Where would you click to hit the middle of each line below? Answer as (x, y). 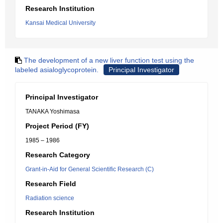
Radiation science (50, 198)
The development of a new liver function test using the (109, 60)
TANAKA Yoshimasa (53, 111)
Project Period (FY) (57, 126)
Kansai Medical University (60, 23)
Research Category (58, 155)
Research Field (51, 184)
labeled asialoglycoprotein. (57, 70)
